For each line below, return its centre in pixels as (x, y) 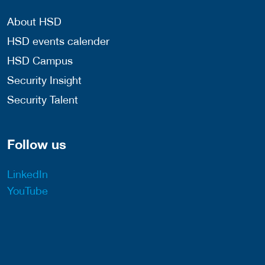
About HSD (34, 21)
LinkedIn (28, 174)
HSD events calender (58, 41)
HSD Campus (40, 60)
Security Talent (43, 99)
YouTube (28, 191)
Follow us (37, 144)
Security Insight (44, 80)
